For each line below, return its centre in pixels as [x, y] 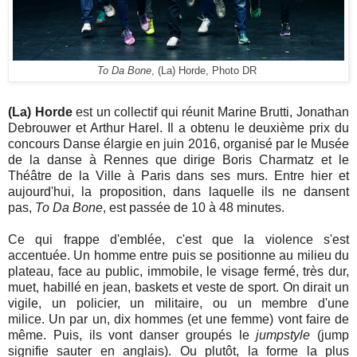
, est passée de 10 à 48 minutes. [195, 207]
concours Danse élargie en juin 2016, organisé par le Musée [178, 143]
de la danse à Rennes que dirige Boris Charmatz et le [178, 159]
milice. [29, 319]
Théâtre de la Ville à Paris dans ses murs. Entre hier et [178, 175]
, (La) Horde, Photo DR [206, 71]
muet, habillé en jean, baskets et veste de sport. [144, 287]
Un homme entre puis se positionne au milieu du [212, 255]
